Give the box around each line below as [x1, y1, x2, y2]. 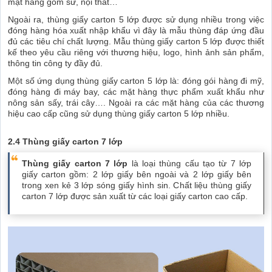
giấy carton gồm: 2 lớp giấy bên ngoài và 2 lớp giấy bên [22, 169, 251, 179]
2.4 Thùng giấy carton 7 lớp [8, 136, 123, 146]
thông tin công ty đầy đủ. [8, 58, 103, 68]
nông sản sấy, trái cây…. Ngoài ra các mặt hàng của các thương [8, 97, 264, 107]
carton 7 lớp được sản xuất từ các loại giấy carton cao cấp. [22, 191, 248, 201]
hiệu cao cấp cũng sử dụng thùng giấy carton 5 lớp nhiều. [8, 108, 229, 118]
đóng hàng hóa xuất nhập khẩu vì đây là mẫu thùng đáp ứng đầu [8, 25, 264, 35]
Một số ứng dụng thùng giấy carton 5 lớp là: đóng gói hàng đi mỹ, [8, 75, 264, 86]
